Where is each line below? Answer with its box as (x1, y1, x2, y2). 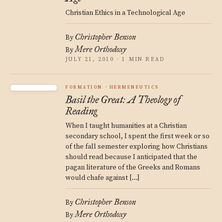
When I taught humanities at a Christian (65, 121, 187, 130)
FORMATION (65, 85, 103, 90)
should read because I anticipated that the (65, 153, 197, 162)
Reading (65, 105, 98, 117)
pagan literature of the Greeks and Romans (65, 163, 200, 172)
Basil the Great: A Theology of (65, 94, 181, 106)
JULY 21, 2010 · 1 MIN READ (65, 56, 165, 63)
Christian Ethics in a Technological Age (65, 8, 185, 17)
